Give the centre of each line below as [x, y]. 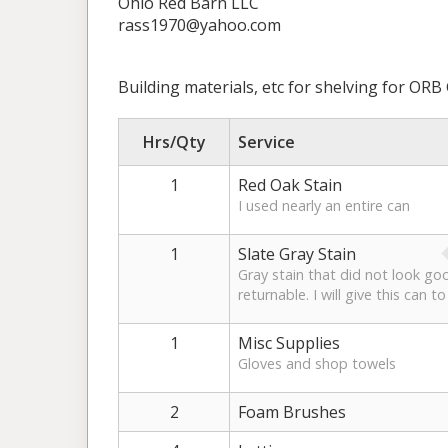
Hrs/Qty [174, 141]
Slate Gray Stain [297, 253]
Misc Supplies [289, 342]
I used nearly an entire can [324, 205]
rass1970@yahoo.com [199, 24]
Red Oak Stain [290, 184]
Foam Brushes [292, 411]
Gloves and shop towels [317, 363]
